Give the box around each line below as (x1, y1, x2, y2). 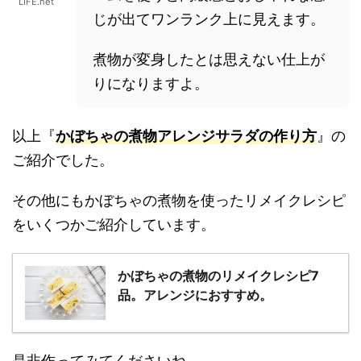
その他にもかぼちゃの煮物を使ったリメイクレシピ (12, 192, 346, 210)
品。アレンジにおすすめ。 (118, 287, 272, 304)
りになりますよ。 (93, 75, 209, 93)
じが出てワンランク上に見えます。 (93, 10, 325, 28)
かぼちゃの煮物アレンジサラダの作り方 (56, 127, 317, 145)
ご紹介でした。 (12, 151, 114, 169)
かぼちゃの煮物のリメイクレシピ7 (118, 268, 319, 284)
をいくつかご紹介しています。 (12, 216, 215, 234)
